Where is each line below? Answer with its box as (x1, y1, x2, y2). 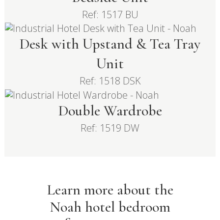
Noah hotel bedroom (50, 197, 170, 216)
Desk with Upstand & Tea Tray (20, 35, 200, 54)
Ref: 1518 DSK (79, 74, 141, 88)
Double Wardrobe (58, 101, 162, 120)
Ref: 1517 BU (82, 7, 138, 21)
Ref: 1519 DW (81, 121, 139, 135)
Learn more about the (47, 180, 173, 199)
